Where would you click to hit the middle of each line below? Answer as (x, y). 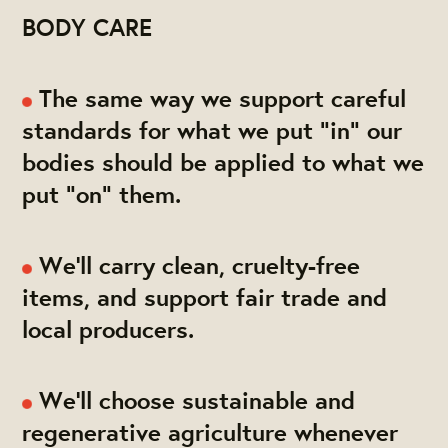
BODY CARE (87, 27)
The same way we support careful (219, 98)
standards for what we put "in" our (212, 130)
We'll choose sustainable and (194, 400)
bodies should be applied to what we (223, 162)
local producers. (108, 329)
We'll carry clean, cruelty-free (196, 265)
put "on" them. (102, 194)
